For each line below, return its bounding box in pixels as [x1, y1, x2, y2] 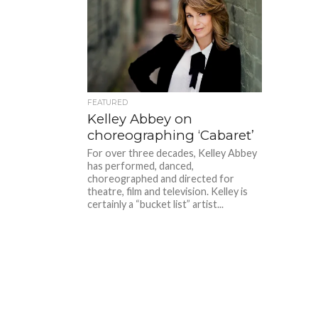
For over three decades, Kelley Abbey [87, 146, 258, 159]
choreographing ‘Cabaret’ [87, 126, 255, 143]
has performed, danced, [87, 159, 194, 172]
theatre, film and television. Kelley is [87, 185, 248, 197]
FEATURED [87, 97, 128, 107]
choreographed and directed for [87, 172, 235, 185]
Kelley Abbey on [87, 110, 193, 127]
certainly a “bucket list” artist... [87, 197, 224, 210]
